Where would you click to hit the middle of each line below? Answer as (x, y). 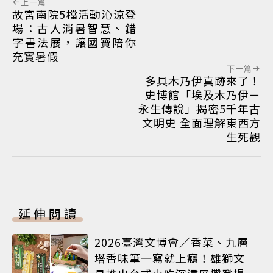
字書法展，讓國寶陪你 (74, 42)
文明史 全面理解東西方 (201, 123)
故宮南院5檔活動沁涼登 (74, 14)
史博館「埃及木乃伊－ (203, 95)
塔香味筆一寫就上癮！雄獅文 (170, 258)
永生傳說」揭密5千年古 (200, 109)
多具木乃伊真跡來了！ (203, 81)
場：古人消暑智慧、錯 (74, 28)
